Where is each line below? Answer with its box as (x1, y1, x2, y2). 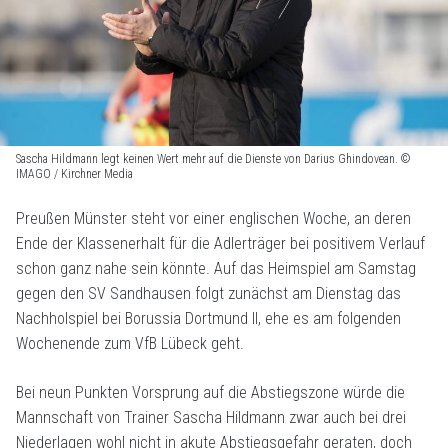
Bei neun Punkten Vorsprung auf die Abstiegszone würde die (16, 383, 405, 403)
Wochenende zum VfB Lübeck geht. (16, 334, 244, 354)
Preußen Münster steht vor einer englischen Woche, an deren (16, 209, 411, 229)
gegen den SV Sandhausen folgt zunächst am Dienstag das (16, 284, 401, 304)
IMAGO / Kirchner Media (16, 167, 133, 182)
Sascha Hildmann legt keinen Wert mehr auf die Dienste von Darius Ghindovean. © (16, 152, 411, 167)
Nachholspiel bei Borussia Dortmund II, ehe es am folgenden (16, 309, 401, 329)
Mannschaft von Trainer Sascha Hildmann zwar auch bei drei (16, 408, 406, 428)
